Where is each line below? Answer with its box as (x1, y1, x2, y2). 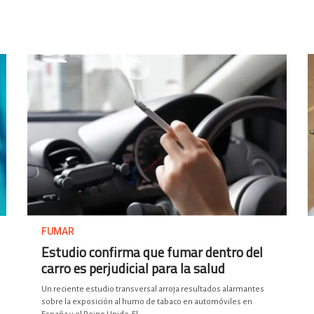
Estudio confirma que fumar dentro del (41, 242, 263, 263)
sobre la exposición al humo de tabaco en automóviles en (41, 297, 252, 307)
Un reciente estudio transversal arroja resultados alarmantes (41, 285, 264, 294)
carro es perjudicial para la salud (41, 258, 225, 279)
